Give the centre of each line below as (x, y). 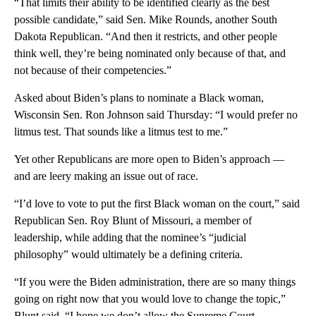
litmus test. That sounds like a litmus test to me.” (121, 132)
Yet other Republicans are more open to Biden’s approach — (149, 159)
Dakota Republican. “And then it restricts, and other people (146, 37)
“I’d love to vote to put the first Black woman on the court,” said (157, 204)
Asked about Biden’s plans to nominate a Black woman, (139, 98)
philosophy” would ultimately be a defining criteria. (128, 255)
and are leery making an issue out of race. (106, 176)
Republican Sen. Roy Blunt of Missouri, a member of (133, 221)
